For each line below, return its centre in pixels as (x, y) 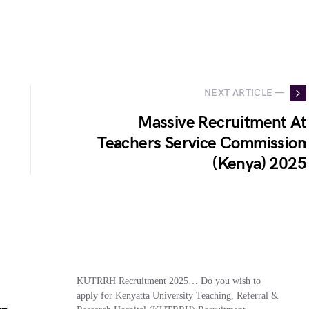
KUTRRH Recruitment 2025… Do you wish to (168, 281)
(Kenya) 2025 (259, 163)
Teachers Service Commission (202, 143)
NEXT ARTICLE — (244, 93)
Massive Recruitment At (222, 122)
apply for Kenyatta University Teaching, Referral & (177, 295)
